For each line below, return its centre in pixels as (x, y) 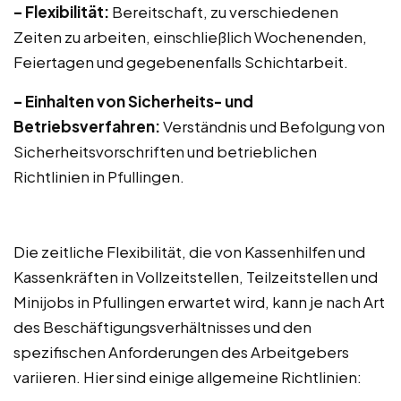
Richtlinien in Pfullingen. (99, 176)
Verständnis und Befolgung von (273, 126)
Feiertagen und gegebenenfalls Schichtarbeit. (181, 62)
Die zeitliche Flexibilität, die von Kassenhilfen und (189, 252)
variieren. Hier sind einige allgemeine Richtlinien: (188, 377)
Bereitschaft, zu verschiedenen (224, 12)
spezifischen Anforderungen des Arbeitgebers (181, 352)
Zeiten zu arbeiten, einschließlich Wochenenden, (190, 37)
